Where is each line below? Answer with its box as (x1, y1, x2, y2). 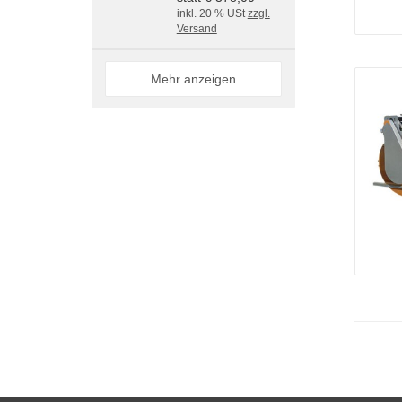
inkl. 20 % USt (176, 7, 248, 20)
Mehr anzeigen (151, 72, 237, 86)
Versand (176, 22, 217, 35)
